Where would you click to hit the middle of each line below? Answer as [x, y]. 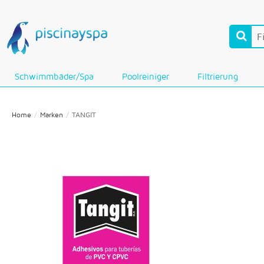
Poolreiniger [146, 76]
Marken [52, 115]
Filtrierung [218, 76]
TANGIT [84, 115]
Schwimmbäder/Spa [54, 76]
